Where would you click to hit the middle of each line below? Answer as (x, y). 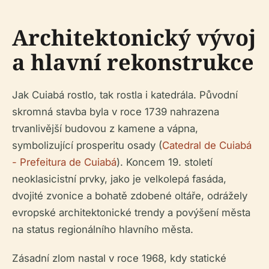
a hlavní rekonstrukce (133, 62)
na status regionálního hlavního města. (103, 230)
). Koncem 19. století (165, 162)
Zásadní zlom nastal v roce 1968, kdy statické (119, 258)
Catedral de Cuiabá (207, 146)
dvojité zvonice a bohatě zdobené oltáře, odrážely (130, 196)
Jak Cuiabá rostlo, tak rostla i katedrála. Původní (125, 95)
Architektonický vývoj (134, 38)
